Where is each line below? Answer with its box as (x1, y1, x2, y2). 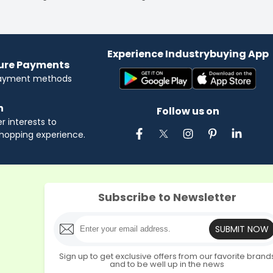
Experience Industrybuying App (107, 46, 269, 61)
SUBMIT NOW (215, 222, 269, 235)
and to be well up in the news (110, 258, 225, 270)
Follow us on (156, 104, 219, 118)
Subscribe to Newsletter (97, 189, 236, 205)
